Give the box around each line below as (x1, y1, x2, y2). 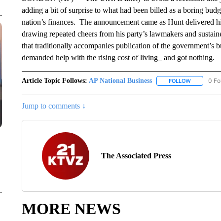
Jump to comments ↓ (21, 102, 86, 110)
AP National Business (88, 77, 152, 84)
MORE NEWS (21, 200, 121, 218)
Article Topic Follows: (21, 77, 87, 84)
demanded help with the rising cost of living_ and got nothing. (21, 53, 215, 62)
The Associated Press (101, 151, 171, 160)
